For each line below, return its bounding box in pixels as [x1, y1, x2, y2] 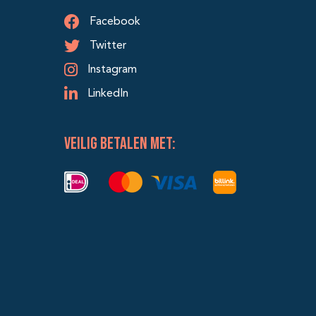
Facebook [87, 16, 140, 28]
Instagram [85, 64, 137, 76]
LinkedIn [85, 88, 128, 100]
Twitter [87, 40, 126, 52]
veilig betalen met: [64, 133, 176, 154]
